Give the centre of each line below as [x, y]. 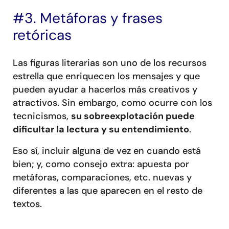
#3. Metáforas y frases [88, 18]
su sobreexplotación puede [133, 116]
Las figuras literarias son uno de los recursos [110, 63]
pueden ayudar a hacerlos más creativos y [105, 89]
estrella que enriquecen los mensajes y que [106, 76]
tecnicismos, [42, 116]
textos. [30, 204]
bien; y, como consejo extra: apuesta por [101, 164]
